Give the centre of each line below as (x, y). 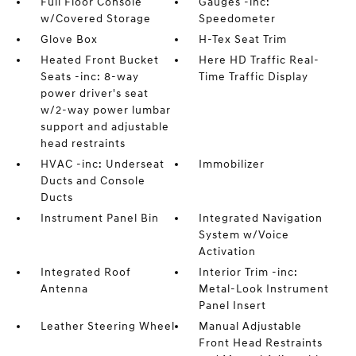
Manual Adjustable (251, 327)
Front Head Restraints (261, 343)
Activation (228, 252)
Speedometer (238, 19)
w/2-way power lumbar (105, 110)
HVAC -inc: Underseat (102, 164)
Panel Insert (233, 306)
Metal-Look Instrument (264, 289)
